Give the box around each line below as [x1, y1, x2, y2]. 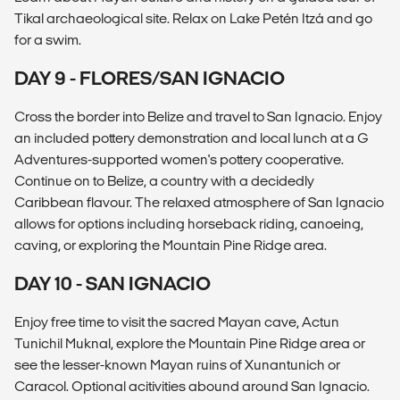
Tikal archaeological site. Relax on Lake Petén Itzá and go [14, 10, 372, 26]
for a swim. [14, 31, 81, 47]
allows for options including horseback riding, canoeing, [14, 215, 363, 231]
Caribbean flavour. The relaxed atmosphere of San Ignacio [14, 194, 384, 210]
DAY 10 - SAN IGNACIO [14, 272, 211, 294]
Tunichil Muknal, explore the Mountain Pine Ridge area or [14, 335, 365, 351]
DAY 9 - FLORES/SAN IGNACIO [14, 67, 285, 88]
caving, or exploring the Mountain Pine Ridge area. [14, 237, 327, 253]
